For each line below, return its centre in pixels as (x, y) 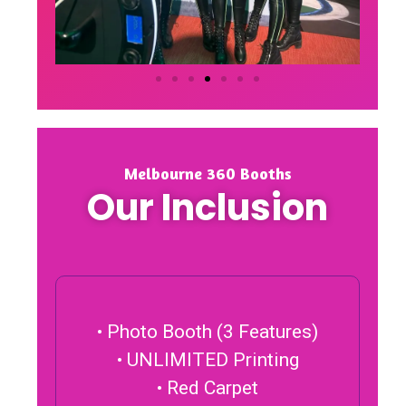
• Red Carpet (208, 387)
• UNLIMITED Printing (208, 359)
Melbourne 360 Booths (208, 173)
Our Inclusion (208, 207)
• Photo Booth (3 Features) (208, 331)
